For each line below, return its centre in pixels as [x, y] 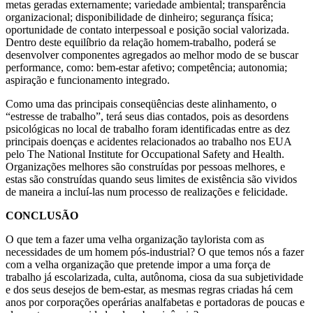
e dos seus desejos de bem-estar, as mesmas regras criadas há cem [149, 289]
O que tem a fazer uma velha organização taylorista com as [135, 239]
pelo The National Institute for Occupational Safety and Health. [145, 154]
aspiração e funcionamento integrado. [88, 80]
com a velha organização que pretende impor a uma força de [138, 264]
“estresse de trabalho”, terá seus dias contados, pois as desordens [147, 116]
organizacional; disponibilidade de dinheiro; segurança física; [139, 17]
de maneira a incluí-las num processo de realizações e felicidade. [147, 191]
